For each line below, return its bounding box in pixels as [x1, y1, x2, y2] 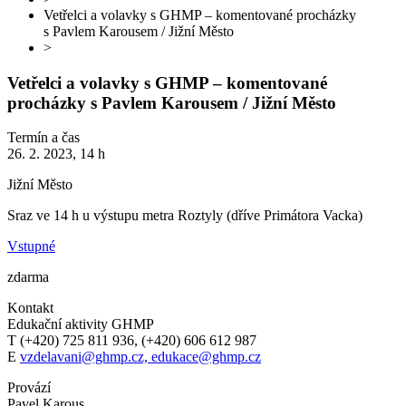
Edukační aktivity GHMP [7, 316, 154, 333]
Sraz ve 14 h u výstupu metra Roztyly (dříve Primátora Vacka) [7, 208, 362, 224]
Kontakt [7, 300, 53, 316]
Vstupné [7, 238, 55, 255]
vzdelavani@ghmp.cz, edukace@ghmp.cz [20, 349, 261, 365]
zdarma [7, 269, 49, 285]
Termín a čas [7, 130, 80, 146]
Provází [7, 380, 51, 396]
